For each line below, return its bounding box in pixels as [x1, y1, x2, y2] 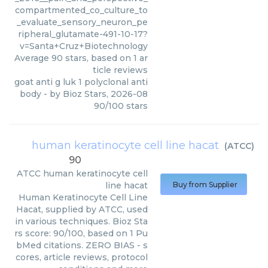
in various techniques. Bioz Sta [15, 216, 148, 227]
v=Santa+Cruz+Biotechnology [20, 41, 148, 51]
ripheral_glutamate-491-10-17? [18, 29, 148, 39]
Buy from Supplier [173, 180, 237, 189]
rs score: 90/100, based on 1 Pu [14, 228, 148, 239]
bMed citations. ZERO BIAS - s [16, 240, 148, 251]
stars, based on [63, 53, 133, 63]
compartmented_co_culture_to [15, 5, 148, 16]
